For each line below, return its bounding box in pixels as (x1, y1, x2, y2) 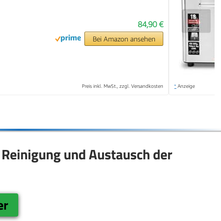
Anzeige (176, 83, 195, 89)
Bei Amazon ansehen (92, 35, 155, 43)
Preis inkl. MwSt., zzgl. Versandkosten (82, 83, 164, 89)
